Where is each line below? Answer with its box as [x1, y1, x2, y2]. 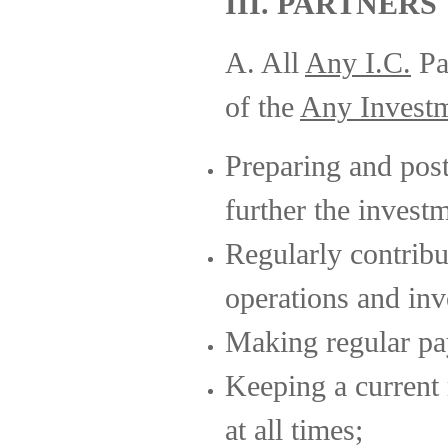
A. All [225, 47, 305, 79]
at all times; [225, 414, 363, 446]
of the [225, 91, 300, 123]
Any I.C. [305, 47, 411, 79]
